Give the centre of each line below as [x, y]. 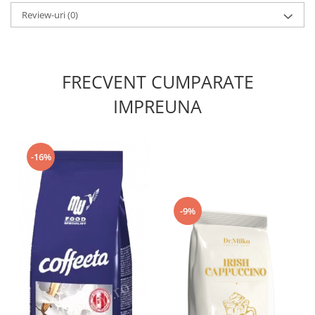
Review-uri [45, 15]
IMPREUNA [157, 107]
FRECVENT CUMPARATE [157, 82]
